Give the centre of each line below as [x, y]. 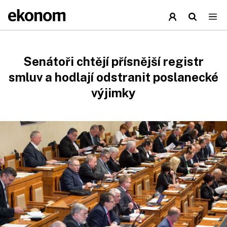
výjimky [113, 93]
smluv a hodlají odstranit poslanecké [113, 77]
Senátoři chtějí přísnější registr [113, 61]
